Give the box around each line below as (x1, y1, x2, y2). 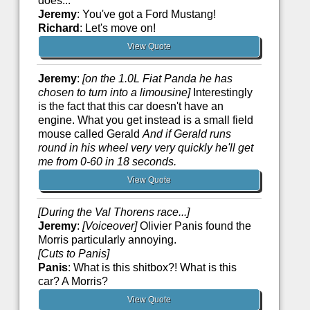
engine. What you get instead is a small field (37, 114, 253, 127)
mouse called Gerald (37, 128, 143, 140)
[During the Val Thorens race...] (37, 206, 190, 219)
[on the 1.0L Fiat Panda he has (82, 73, 232, 85)
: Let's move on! (79, 22, 156, 35)
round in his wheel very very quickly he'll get (37, 142, 253, 154)
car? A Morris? (37, 275, 108, 288)
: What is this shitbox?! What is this (67, 262, 237, 274)
